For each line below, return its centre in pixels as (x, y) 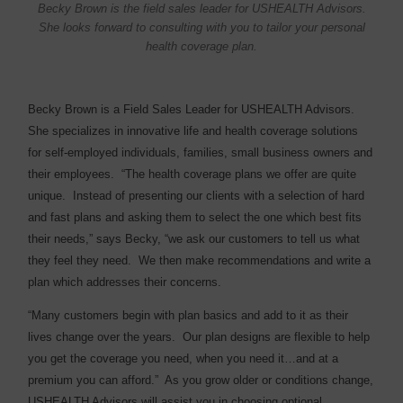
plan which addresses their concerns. (127, 282)
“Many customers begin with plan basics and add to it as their (188, 315)
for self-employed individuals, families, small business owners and (201, 153)
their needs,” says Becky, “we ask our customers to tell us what (194, 239)
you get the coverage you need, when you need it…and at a (184, 358)
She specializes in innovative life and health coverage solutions (193, 131)
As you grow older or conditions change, (269, 380)
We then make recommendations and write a (255, 261)
